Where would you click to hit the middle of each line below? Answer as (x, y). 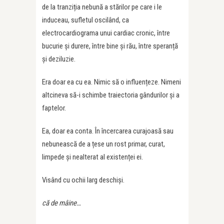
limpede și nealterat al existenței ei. (92, 157)
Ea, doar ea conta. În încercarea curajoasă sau (108, 131)
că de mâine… (61, 203)
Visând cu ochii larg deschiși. (83, 180)
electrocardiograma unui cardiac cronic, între (106, 33)
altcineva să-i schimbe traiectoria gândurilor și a (111, 95)
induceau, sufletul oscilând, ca (85, 20)
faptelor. (54, 108)
